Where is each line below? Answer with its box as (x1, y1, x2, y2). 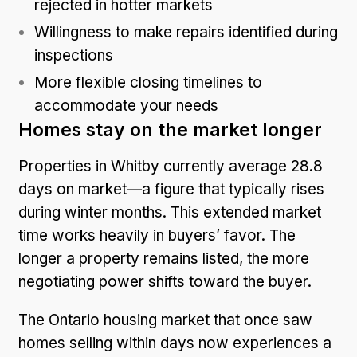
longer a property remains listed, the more (18, 249, 309, 268)
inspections (34, 45, 113, 65)
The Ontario (18, 310, 104, 329)
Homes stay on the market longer (18, 118, 322, 141)
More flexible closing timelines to (34, 73, 262, 92)
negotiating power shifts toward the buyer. (18, 272, 312, 291)
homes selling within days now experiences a (18, 333, 331, 352)
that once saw (210, 310, 312, 329)
